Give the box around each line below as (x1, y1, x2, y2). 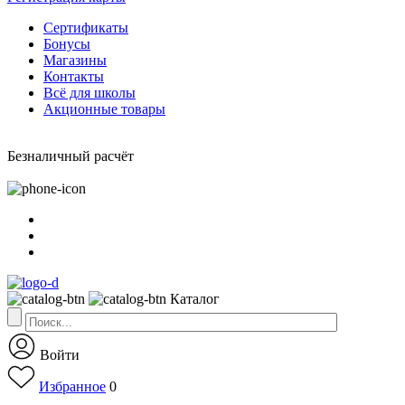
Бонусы (43, 36, 90, 52)
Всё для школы (43, 85, 136, 100)
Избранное (39, 379, 106, 394)
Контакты (43, 69, 104, 84)
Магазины (43, 52, 107, 68)
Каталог (170, 291, 220, 306)
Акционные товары (43, 101, 165, 117)
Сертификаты (43, 20, 128, 35)
